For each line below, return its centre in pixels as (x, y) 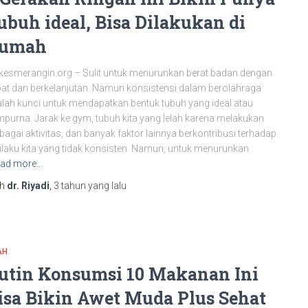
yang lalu (106, 186)
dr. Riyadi (28, 186)
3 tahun (70, 186)
